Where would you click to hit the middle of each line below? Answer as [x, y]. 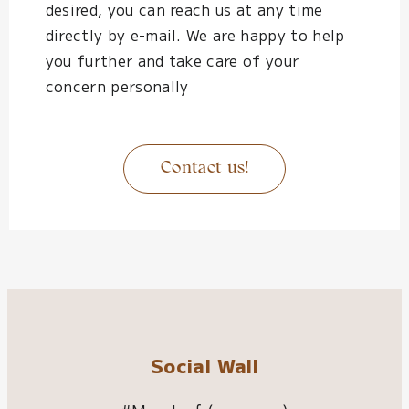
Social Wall [204, 365]
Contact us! [204, 168]
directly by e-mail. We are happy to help [195, 34]
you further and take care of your [172, 60]
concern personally [117, 85]
